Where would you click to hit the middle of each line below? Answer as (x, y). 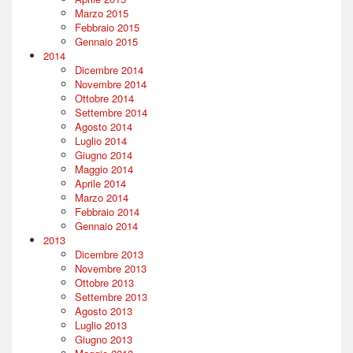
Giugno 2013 (104, 339)
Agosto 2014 (104, 126)
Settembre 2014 (111, 112)
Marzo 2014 (102, 197)
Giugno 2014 (104, 154)
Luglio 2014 (101, 140)
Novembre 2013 (111, 268)
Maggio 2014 (104, 169)
